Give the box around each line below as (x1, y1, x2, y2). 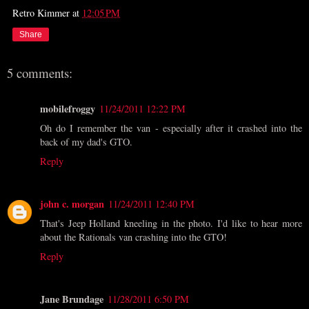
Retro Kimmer (12, 6, 70, 19)
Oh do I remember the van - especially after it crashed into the (40, 121, 302, 135)
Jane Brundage (40, 292, 103, 307)
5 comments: (7, 63, 72, 81)
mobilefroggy (40, 101, 95, 117)
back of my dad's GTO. (40, 135, 132, 149)
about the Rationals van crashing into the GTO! (40, 230, 227, 244)
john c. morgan (40, 197, 104, 212)
